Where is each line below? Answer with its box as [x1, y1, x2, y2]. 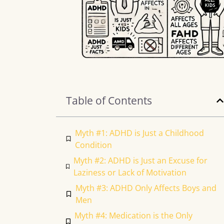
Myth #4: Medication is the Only [74, 210, 192, 221]
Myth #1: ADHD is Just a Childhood [75, 127, 204, 138]
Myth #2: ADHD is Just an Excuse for [73, 154, 207, 166]
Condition [75, 139, 112, 150]
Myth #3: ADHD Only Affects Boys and [75, 182, 216, 193]
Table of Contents [66, 93, 152, 107]
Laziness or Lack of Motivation [73, 166, 186, 178]
